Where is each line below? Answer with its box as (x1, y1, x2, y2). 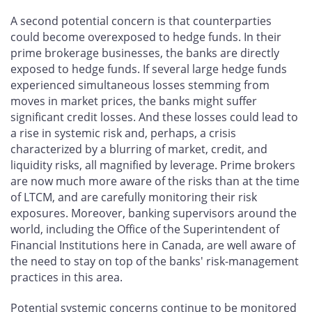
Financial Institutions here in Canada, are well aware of (10, 237, 295, 253)
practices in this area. (10, 270, 123, 286)
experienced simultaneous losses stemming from (10, 77, 270, 93)
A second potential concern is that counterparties (10, 13, 272, 29)
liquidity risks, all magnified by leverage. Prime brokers (10, 157, 295, 173)
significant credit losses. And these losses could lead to (10, 109, 298, 125)
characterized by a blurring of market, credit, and (10, 141, 267, 157)
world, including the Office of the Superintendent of (10, 221, 279, 237)
